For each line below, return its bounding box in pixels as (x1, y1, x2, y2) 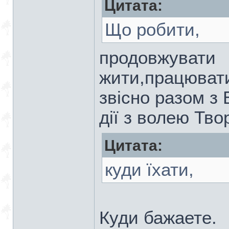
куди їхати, (105, 160, 194, 179)
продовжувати (99, 48, 216, 67)
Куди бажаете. (99, 208, 217, 227)
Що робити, (105, 20, 200, 39)
